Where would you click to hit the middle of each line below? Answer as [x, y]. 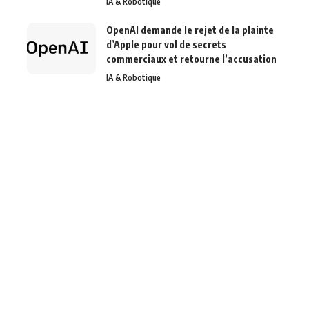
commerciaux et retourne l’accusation [191, 59]
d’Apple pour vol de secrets [166, 45]
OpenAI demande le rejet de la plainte [190, 30]
